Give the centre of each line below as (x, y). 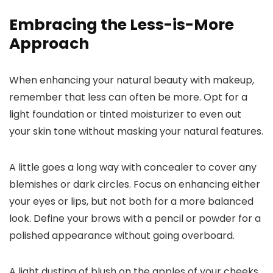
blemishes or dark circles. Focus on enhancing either (135, 185)
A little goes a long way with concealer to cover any (133, 168)
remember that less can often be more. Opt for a (128, 97)
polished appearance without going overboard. (122, 236)
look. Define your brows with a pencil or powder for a (135, 219)
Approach (49, 44)
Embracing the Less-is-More (122, 25)
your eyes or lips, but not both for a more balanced (131, 202)
